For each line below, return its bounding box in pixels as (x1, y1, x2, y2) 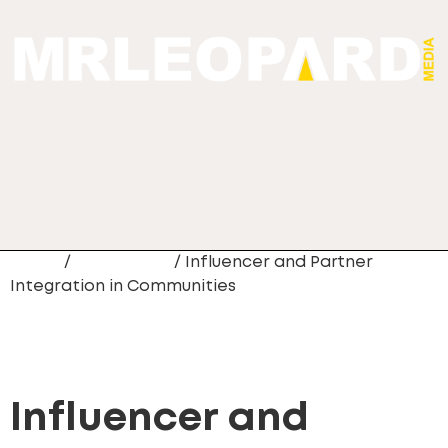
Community (75, 255, 170, 271)
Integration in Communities (10, 279, 236, 295)
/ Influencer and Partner (170, 255, 373, 271)
